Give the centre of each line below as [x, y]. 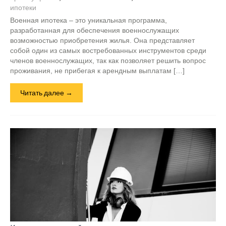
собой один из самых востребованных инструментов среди [108, 50]
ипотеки [23, 8]
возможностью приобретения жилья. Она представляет [102, 40]
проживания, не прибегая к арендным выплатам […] [97, 71]
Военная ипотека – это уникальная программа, [89, 20]
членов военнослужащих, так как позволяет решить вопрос [108, 61]
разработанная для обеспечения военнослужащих [95, 30]
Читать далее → [46, 93]
